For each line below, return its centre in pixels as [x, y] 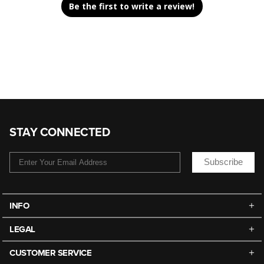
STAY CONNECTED [60, 132]
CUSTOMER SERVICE [50, 253]
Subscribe [223, 162]
